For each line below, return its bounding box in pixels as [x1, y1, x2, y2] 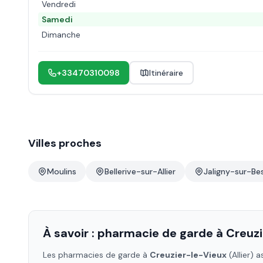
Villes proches [28, 136, 102, 150]
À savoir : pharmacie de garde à [43, 225, 226, 241]
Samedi [42, 14, 73, 25]
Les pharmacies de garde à [43, 249, 150, 260]
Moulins [47, 166, 76, 177]
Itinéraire [149, 68, 183, 78]
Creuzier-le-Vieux [150, 249, 227, 260]
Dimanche [42, 29, 80, 40]
